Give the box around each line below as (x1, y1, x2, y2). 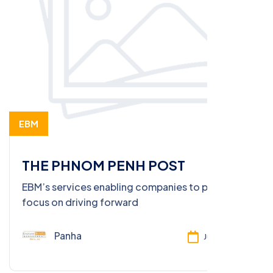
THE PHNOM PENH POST (22, 156, 185, 174)
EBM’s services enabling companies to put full (22, 180, 234, 193)
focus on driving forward (22, 195, 138, 208)
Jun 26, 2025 (204, 232, 251, 242)
